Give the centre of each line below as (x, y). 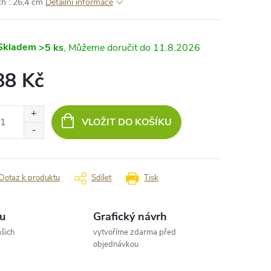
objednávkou (116, 244)
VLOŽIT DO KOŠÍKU (126, 122)
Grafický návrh (130, 217)
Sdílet (101, 178)
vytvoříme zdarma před (135, 232)
